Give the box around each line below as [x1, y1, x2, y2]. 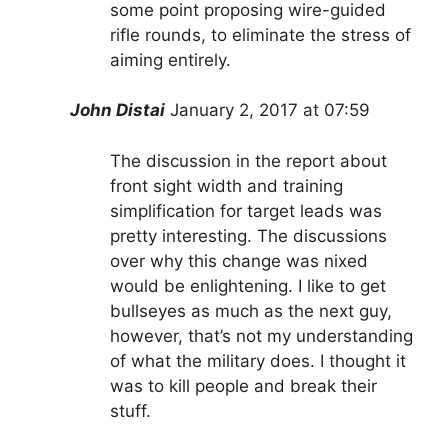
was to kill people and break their [110, 375, 377, 396]
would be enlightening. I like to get [110, 275, 386, 296]
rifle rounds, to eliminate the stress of [110, 24, 411, 45]
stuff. [110, 400, 151, 421]
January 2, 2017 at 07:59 [170, 100, 370, 121]
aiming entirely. [110, 49, 231, 70]
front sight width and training [110, 175, 343, 196]
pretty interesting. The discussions [110, 225, 387, 246]
